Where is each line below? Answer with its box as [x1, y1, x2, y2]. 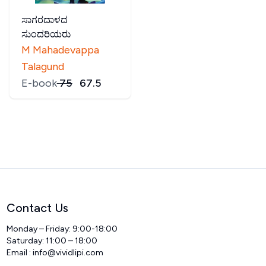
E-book [21, 77, 57, 90]
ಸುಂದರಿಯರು [21, 28, 71, 40]
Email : [7, 247, 33, 258]
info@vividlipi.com [33, 247, 104, 258]
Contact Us [7, 200, 69, 215]
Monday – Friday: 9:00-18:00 [7, 223, 118, 234]
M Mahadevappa [21, 43, 99, 57]
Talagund [21, 60, 64, 74]
